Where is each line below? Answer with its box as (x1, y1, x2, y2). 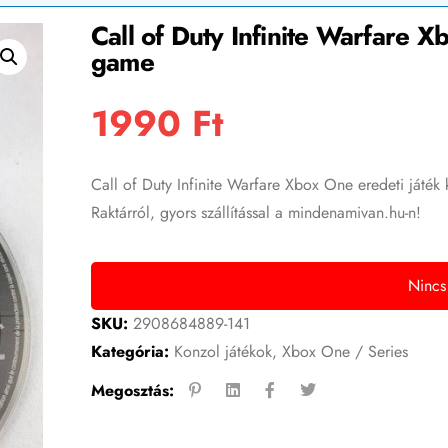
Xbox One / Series (281, 340, 408, 364)
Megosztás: (90, 378, 174, 402)
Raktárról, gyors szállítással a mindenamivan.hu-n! (90, 201, 421, 225)
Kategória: (90, 340, 169, 364)
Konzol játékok (173, 340, 272, 364)
